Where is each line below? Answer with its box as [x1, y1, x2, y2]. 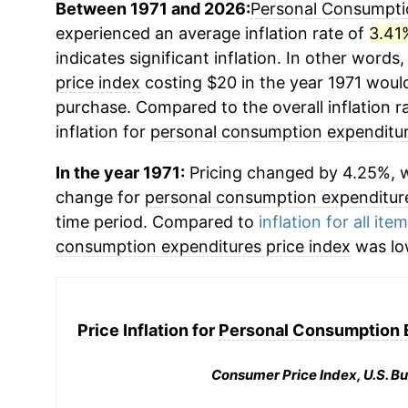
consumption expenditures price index [55, 237, 351, 256]
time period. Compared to [55, 212, 259, 231]
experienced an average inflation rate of [55, 24, 369, 43]
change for [55, 188, 145, 207]
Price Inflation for [77, 320, 219, 340]
